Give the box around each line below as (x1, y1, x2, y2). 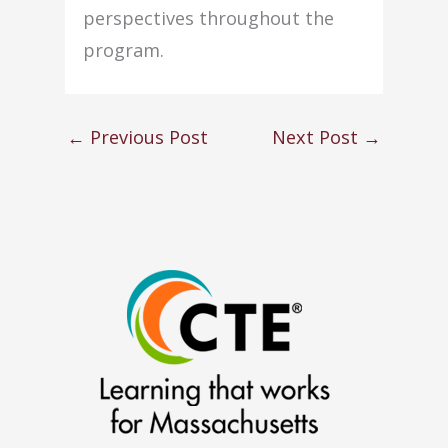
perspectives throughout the (83, 6, 335, 31)
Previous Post (85, 125, 208, 150)
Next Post (272, 125, 363, 150)
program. (83, 38, 165, 63)
